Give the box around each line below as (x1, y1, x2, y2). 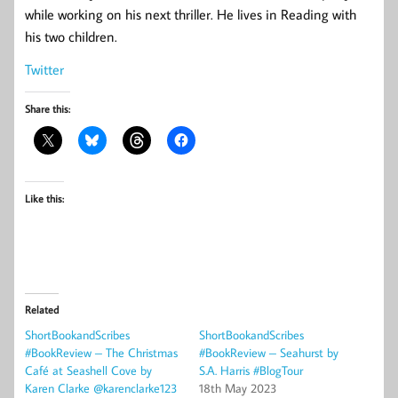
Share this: (25, 102, 70, 116)
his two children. (25, 28, 117, 46)
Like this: (25, 192, 64, 206)
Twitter (25, 60, 64, 79)
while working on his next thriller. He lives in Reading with (25, 5, 356, 24)
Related (25, 303, 59, 317)
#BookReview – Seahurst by (199, 345, 338, 362)
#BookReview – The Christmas (25, 345, 178, 362)
